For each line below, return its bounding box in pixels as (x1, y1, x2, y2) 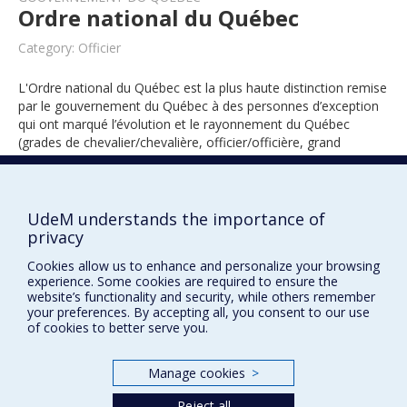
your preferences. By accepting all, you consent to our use (27, 303, 370, 321)
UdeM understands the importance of (27, 208, 325, 230)
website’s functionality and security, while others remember (27, 287, 375, 305)
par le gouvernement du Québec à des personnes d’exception (18, 97, 379, 114)
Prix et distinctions (9, 366, 144, 386)
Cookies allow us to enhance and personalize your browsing (27, 256, 380, 274)
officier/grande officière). (18, 152, 164, 169)
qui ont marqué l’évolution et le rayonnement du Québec (18, 115, 350, 133)
